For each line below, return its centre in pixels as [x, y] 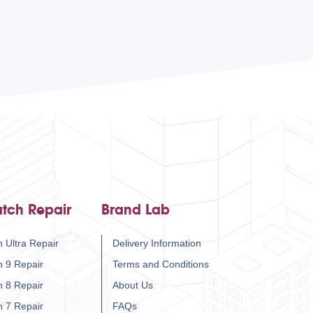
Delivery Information [157, 243]
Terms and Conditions [161, 264]
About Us [133, 285]
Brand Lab [136, 210]
